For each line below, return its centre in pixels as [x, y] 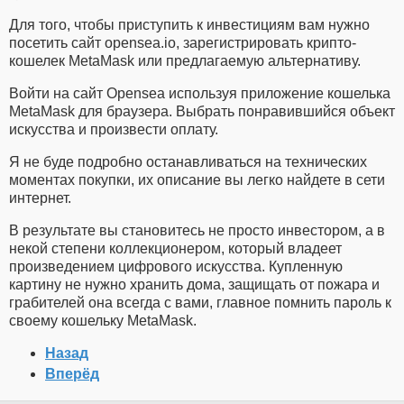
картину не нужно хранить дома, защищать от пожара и [194, 285]
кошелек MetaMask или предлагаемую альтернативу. [185, 61]
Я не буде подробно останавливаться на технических [188, 162]
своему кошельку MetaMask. [103, 321]
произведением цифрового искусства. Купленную [176, 267]
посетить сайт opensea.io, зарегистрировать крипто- [183, 43]
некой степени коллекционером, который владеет [175, 249]
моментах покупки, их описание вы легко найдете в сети [197, 180]
